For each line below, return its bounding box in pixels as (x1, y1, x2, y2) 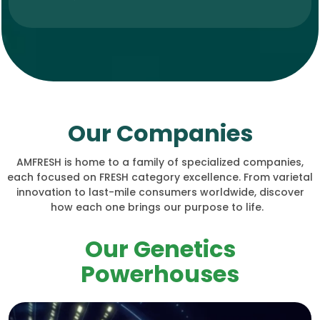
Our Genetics (84, 232, 236, 265)
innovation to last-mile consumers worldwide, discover (16, 184, 304, 199)
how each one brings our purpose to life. (51, 199, 269, 214)
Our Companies (67, 116, 253, 149)
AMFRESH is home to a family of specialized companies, (16, 154, 304, 169)
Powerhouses (81, 257, 239, 290)
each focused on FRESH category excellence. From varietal (7, 169, 313, 184)
